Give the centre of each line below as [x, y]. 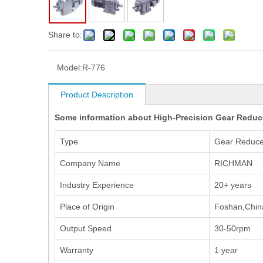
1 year [226, 250]
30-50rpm [232, 228]
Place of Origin [87, 207]
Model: [70, 68]
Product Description [97, 95]
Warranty [77, 250]
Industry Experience [97, 185]
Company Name [90, 163]
